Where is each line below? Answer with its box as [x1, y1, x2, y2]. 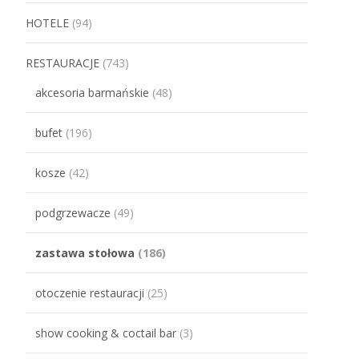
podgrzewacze [35, 205, 111, 221]
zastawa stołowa [35, 245, 135, 261]
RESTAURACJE [26, 55, 99, 71]
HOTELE [26, 15, 69, 31]
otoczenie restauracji [35, 285, 144, 301]
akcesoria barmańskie [35, 85, 149, 101]
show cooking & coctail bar [35, 325, 176, 341]
